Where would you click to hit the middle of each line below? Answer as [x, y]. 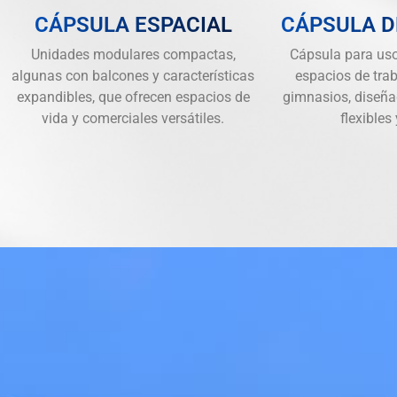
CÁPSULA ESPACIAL [133, 24]
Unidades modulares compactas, [133, 54]
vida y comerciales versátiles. [133, 118]
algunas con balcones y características [133, 75]
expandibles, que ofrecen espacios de [133, 97]
